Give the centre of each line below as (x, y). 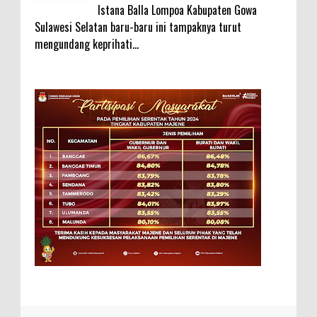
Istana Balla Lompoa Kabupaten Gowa (178, 10)
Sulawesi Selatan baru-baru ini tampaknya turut (138, 27)
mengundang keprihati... (87, 44)
